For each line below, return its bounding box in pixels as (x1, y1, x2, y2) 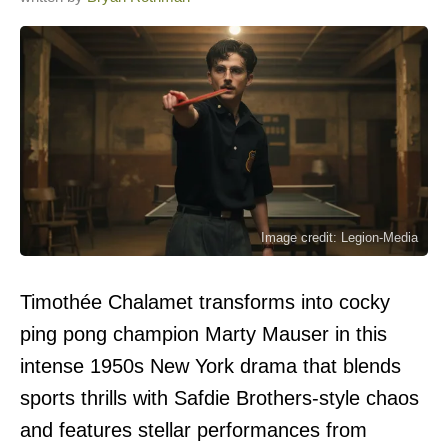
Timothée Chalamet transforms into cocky (20, 290, 390, 313)
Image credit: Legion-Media (261, 229, 418, 245)
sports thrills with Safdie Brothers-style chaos (20, 386, 419, 409)
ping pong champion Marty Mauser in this (20, 322, 387, 345)
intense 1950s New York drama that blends (20, 354, 401, 377)
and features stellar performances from (20, 418, 367, 441)
